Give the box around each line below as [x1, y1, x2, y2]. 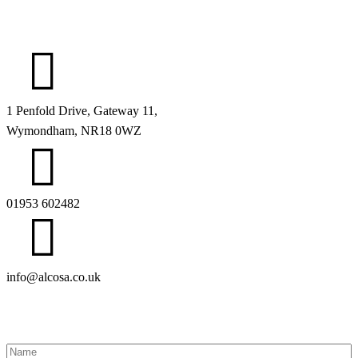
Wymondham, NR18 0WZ [6, 123, 141, 137]
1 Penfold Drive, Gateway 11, [6, 103, 157, 117]
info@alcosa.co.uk [6, 269, 101, 284]
